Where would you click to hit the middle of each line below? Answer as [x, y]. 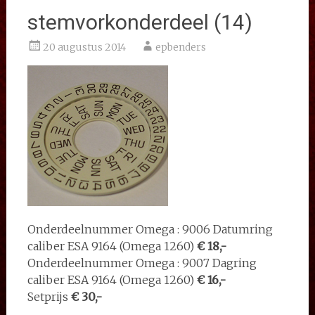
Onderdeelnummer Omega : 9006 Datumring [150, 229]
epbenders [180, 47]
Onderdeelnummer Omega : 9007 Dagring [142, 263]
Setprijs [49, 297]
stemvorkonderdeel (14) [140, 22]
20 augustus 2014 [84, 47]
